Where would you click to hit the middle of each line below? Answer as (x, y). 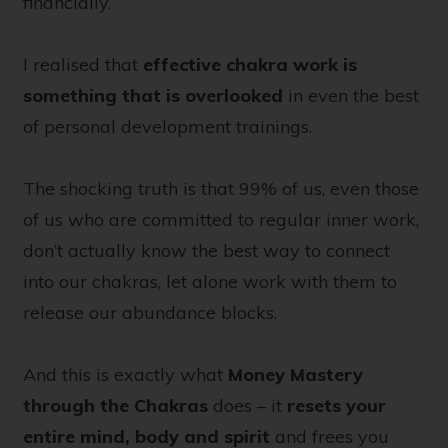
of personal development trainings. (167, 127)
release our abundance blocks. (150, 313)
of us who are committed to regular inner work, (221, 220)
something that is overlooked (153, 96)
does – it (247, 406)
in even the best (351, 96)
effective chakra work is (250, 65)
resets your (336, 406)
